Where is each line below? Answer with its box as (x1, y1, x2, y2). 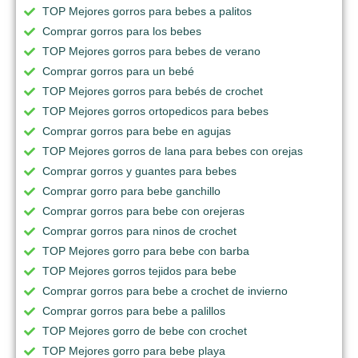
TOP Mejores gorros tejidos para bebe (42, 265, 237, 278)
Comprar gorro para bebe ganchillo (42, 185, 221, 198)
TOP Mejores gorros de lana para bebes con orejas (42, 145, 303, 158)
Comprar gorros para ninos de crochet (42, 225, 237, 238)
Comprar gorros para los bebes (42, 25, 201, 38)
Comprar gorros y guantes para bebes (42, 165, 237, 178)
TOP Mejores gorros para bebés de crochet (42, 85, 263, 98)
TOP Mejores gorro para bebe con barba (42, 245, 249, 258)
